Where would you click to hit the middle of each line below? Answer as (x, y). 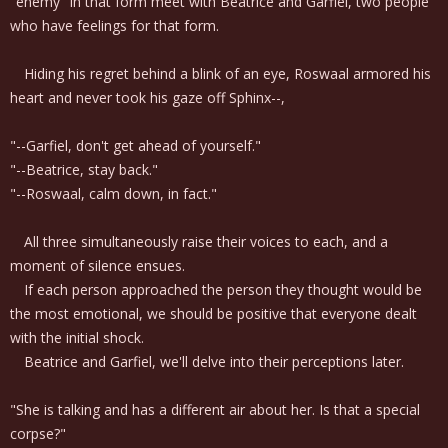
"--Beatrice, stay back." (84, 169)
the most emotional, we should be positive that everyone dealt (213, 313)
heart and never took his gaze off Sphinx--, (147, 97)
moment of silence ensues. (97, 265)
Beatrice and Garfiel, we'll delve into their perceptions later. (207, 361)
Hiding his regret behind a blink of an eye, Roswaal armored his (220, 73)
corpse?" (38, 433)
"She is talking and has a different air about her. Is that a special (215, 409)
